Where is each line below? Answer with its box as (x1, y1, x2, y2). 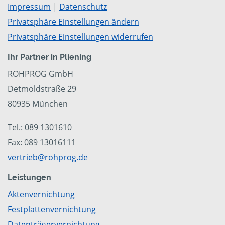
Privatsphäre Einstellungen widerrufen (8, 31, 153, 43)
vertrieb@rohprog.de (8, 152, 88, 163)
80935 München (8, 98, 68, 110)
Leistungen (8, 173, 51, 183)
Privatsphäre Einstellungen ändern (8, 16, 139, 28)
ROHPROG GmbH (8, 68, 73, 80)
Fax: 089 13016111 (8, 137, 76, 148)
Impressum (8, 1, 51, 13)
